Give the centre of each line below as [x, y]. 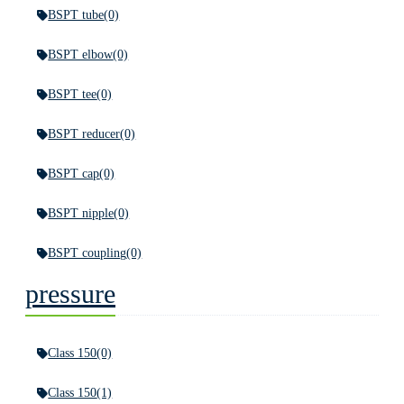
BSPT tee [73, 94]
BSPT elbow [81, 55]
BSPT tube [76, 15]
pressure [70, 294]
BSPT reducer [84, 134]
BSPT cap [74, 174]
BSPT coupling [87, 253]
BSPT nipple [81, 213]
